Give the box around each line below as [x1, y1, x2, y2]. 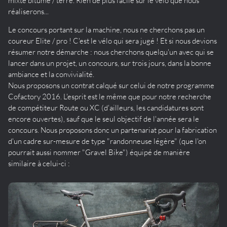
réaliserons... [8, 6, 49, 16]
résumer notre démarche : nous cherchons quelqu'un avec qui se [8, 47, 214, 57]
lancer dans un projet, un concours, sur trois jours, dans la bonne [8, 58, 211, 68]
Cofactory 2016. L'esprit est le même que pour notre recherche [8, 91, 211, 101]
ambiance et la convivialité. [8, 69, 94, 79]
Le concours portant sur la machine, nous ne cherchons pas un [8, 24, 205, 34]
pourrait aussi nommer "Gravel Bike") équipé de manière [8, 147, 190, 157]
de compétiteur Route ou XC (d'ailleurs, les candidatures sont [8, 102, 204, 112]
